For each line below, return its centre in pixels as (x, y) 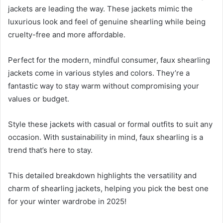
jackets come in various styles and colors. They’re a (99, 73)
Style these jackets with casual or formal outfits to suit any (110, 124)
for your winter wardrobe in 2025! (67, 201)
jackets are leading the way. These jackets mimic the (100, 8)
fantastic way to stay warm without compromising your (104, 86)
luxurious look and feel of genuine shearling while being (107, 21)
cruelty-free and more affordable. (67, 34)
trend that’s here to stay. (50, 150)
